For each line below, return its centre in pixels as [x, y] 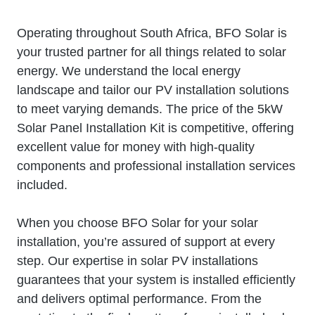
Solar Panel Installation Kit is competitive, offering [155, 128]
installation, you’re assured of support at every [146, 242]
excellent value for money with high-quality [136, 147]
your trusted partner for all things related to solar [152, 52]
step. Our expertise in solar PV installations [137, 261]
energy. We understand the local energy [129, 71]
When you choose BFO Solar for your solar [137, 223]
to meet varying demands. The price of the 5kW [150, 109]
